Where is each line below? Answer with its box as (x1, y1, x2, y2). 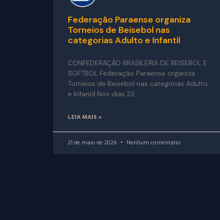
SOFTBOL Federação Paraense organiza (67, 69, 195, 78)
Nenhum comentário (125, 138, 181, 148)
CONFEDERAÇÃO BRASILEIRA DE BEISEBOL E (67, 58, 207, 68)
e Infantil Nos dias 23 (67, 89, 135, 99)
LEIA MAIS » (67, 112, 102, 123)
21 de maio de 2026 (67, 138, 118, 148)
